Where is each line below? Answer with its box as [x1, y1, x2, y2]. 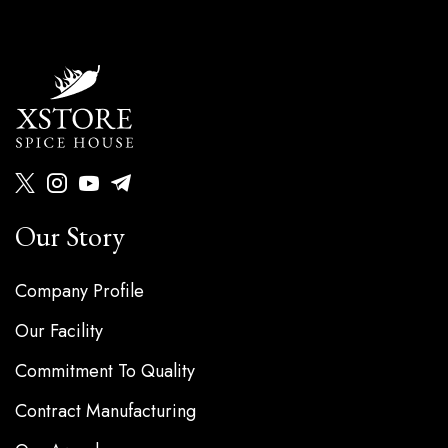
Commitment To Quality [15, 358, 195, 385]
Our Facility [15, 318, 103, 345]
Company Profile [15, 278, 144, 305]
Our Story [15, 218, 125, 255]
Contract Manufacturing [15, 398, 196, 425]
